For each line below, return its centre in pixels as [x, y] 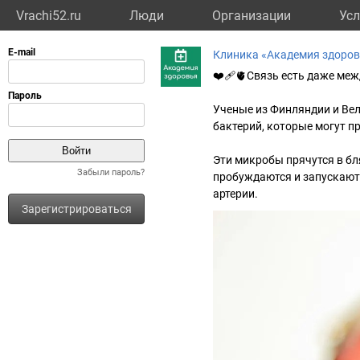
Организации [252, 16]
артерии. [235, 194]
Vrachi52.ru [49, 16]
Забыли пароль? [111, 172]
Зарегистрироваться [76, 209]
